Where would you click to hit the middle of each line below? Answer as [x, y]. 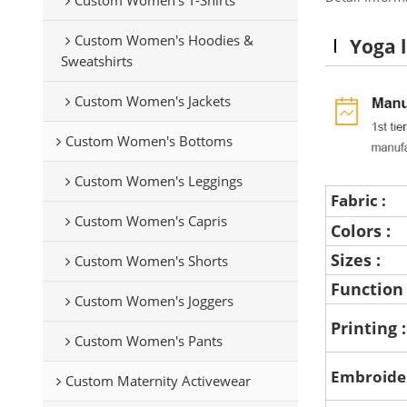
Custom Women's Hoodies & [164, 40]
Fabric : [361, 200]
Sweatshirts [96, 60]
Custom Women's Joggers [154, 300]
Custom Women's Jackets [152, 100]
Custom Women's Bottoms [149, 140]
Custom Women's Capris [150, 220]
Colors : [363, 231]
